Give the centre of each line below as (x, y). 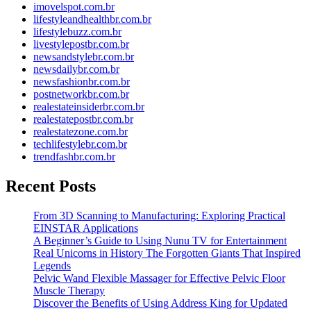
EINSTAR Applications (86, 228)
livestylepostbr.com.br (81, 44)
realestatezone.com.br (81, 131)
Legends (52, 265)
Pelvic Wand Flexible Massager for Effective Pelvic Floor (159, 278)
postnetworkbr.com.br (81, 94)
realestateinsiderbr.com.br (89, 106)
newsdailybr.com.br (76, 69)
